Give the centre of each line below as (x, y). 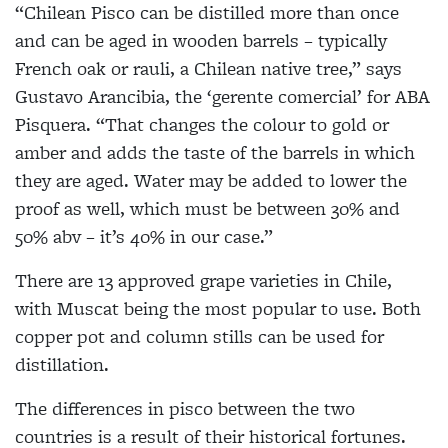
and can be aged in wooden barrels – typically (201, 41)
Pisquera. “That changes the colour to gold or (202, 125)
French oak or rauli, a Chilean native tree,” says (208, 69)
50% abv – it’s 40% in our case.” (144, 237)
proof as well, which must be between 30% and (207, 209)
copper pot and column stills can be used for (199, 337)
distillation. (64, 365)
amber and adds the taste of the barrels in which (215, 153)
